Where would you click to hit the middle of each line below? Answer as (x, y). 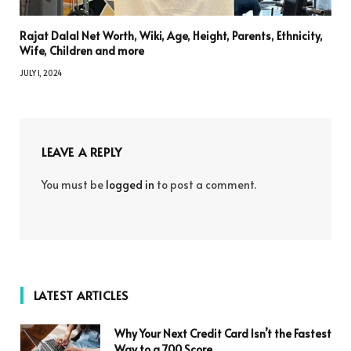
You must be (74, 184)
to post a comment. (205, 184)
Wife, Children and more (82, 50)
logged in (130, 184)
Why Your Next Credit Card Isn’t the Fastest (223, 333)
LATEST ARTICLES (81, 295)
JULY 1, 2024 (41, 72)
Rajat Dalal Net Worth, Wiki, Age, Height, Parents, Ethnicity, (171, 35)
